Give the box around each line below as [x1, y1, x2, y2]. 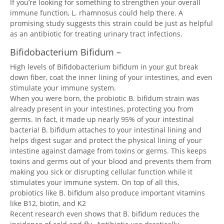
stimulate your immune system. [10, 83, 116, 92]
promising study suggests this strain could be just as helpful [10, 18, 213, 28]
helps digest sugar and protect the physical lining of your [10, 135, 202, 145]
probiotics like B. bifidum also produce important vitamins [10, 188, 205, 197]
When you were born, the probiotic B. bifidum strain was [10, 93, 199, 103]
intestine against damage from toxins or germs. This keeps [10, 146, 206, 155]
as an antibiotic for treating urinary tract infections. [10, 29, 182, 38]
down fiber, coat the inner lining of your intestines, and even [10, 72, 212, 82]
